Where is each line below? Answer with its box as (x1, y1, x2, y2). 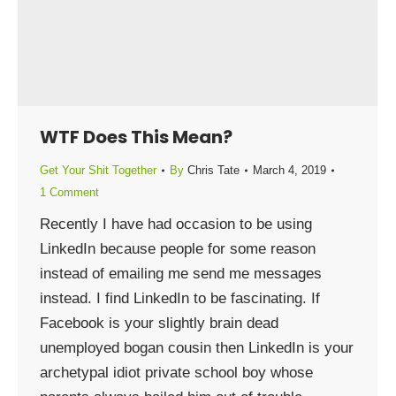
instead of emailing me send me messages (40, 265, 322, 282)
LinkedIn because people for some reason (40, 240, 316, 257)
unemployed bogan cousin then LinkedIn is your (40, 339, 354, 356)
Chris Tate (187, 164, 240, 177)
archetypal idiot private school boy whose (40, 364, 313, 381)
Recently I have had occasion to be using (40, 216, 312, 232)
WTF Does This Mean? (40, 125, 232, 149)
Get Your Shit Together (40, 164, 156, 177)
